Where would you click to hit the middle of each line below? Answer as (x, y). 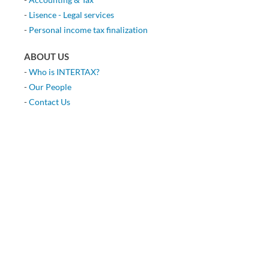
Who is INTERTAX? (64, 72)
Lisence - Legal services (71, 14)
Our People (50, 87)
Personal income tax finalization (88, 29)
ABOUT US (46, 57)
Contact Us (49, 102)
